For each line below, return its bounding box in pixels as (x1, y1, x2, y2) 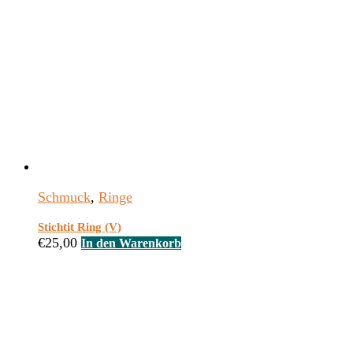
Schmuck (38, 189, 91, 206)
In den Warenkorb (81, 236, 181, 251)
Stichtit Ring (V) (38, 221, 121, 234)
